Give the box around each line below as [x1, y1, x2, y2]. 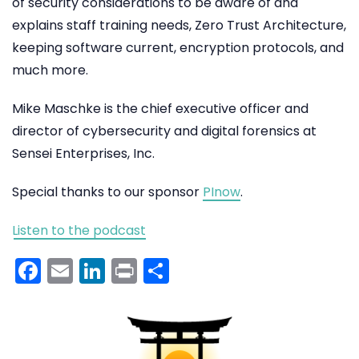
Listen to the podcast [12, 221, 146, 240]
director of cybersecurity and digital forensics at [12, 122, 317, 140]
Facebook [41, 252, 163, 288]
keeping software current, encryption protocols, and [12, 38, 344, 57]
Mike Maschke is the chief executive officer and [12, 99, 309, 118]
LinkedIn [105, 252, 204, 288]
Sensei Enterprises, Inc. [12, 144, 155, 163]
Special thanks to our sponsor [12, 183, 203, 201]
